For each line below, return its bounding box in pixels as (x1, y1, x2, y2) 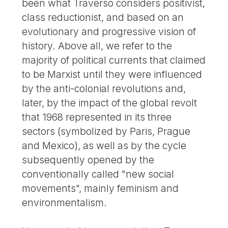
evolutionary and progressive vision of (22, 25, 196, 38)
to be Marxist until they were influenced (22, 68, 203, 80)
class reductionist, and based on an (22, 11, 184, 23)
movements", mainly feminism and (22, 182, 179, 194)
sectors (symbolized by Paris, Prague (22, 125, 191, 137)
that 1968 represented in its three (22, 110, 172, 123)
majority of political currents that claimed (22, 53, 206, 66)
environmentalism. (22, 196, 107, 209)
